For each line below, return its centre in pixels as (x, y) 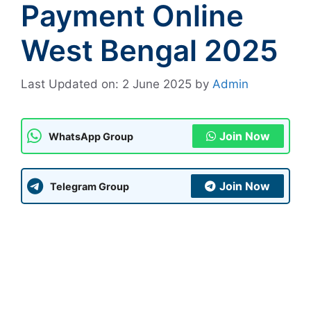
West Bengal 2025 (150, 50)
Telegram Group (90, 186)
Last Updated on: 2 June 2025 (106, 84)
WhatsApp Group (91, 136)
